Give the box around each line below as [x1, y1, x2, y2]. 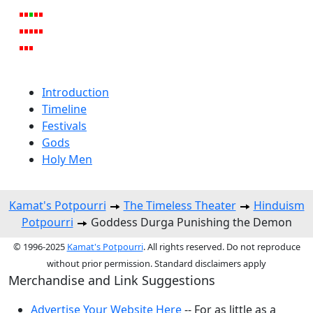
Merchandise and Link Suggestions [8, 271, 215, 289]
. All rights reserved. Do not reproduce [143, 240, 300, 253]
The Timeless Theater [123, 197, 236, 213]
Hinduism [253, 197, 305, 213]
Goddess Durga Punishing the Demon [87, 214, 292, 230]
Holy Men [42, 151, 92, 167]
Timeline [42, 101, 87, 117]
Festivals [42, 117, 87, 133]
